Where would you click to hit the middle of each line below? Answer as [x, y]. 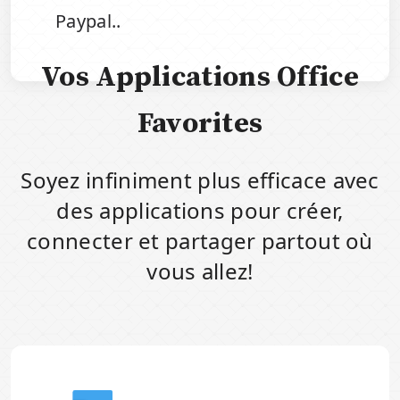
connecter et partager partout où [200, 241]
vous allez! [200, 271]
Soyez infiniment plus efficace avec [200, 180]
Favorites [200, 125]
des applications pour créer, [200, 211]
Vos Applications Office [200, 78]
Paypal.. [88, 21]
